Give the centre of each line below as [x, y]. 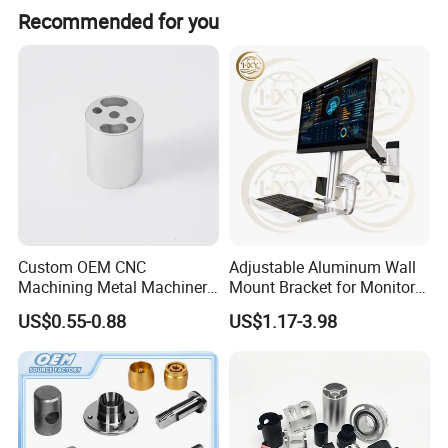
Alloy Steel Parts [76, 307]
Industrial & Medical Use [313, 307]
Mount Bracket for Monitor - [325, 287]
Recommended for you [119, 21]
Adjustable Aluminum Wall [322, 267]
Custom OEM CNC [82, 267]
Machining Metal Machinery [117, 287]
